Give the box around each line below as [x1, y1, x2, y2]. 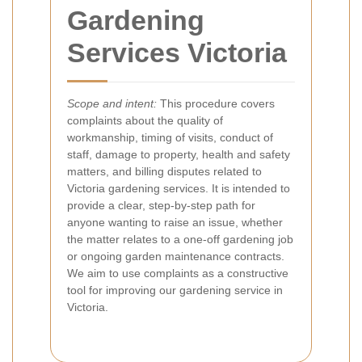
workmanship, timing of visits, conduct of [67, 131, 273, 144]
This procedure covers [157, 97, 275, 110]
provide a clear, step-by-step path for [67, 199, 255, 212]
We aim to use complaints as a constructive [67, 267, 288, 280]
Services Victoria [67, 37, 287, 68]
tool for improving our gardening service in [67, 284, 283, 297]
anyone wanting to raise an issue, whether [67, 216, 283, 229]
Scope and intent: [67, 97, 157, 110]
